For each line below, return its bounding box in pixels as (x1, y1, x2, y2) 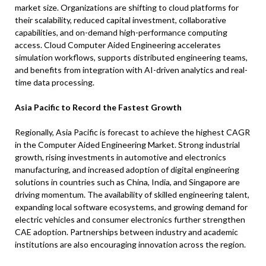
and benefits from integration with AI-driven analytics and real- (15, 65, 248, 75)
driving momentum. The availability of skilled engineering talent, (15, 189, 249, 200)
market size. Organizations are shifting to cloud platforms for (15, 2, 239, 13)
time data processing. (15, 77, 94, 88)
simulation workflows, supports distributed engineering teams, (15, 52, 248, 63)
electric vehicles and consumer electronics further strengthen (15, 214, 245, 225)
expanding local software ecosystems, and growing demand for (15, 202, 248, 213)
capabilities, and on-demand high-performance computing (15, 27, 227, 38)
